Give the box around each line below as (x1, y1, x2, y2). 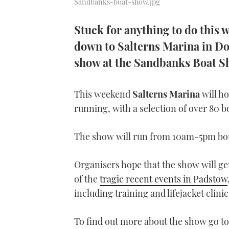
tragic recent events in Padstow (100, 172, 227, 185)
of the (74, 172, 100, 185)
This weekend (74, 87, 132, 100)
